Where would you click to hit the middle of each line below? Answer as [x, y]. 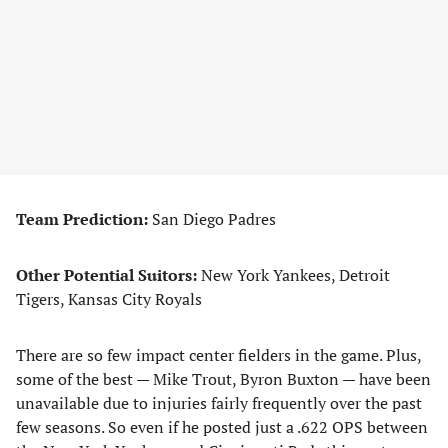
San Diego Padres [212, 219]
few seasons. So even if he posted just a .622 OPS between [222, 427]
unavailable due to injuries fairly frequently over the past [219, 403]
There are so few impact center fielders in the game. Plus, [218, 355]
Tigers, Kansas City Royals [109, 299]
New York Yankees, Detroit [295, 275]
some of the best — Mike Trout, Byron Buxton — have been [223, 379]
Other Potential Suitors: [108, 275]
